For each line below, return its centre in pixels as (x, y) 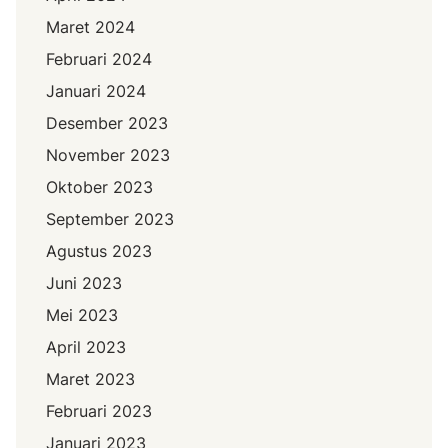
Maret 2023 (91, 379)
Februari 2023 (99, 411)
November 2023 (108, 155)
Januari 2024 (96, 91)
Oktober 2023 (100, 187)
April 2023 (86, 347)
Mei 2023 (82, 315)
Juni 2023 (84, 283)
